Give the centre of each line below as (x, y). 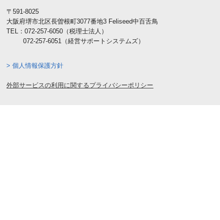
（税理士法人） (85, 31)
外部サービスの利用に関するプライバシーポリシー (80, 85)
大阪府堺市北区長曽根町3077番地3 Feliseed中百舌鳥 (82, 22)
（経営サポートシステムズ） (103, 41)
